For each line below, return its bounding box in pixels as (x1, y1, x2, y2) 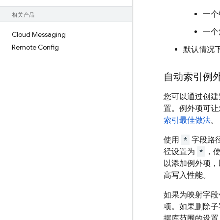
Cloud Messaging (12, 30, 66, 39)
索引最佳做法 (164, 115, 211, 125)
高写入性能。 (164, 170, 211, 180)
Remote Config (12, 43, 59, 52)
